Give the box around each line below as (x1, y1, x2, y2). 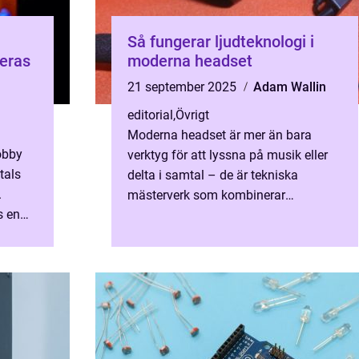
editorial (127, 107, 173, 123)
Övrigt (175, 107, 209, 123)
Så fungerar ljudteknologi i (127, 32, 314, 51)
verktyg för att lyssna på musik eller (127, 147, 328, 163)
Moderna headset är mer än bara (127, 127, 312, 143)
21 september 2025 (127, 79, 240, 95)
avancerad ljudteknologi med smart (127, 208, 327, 223)
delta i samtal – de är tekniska (127, 167, 298, 183)
